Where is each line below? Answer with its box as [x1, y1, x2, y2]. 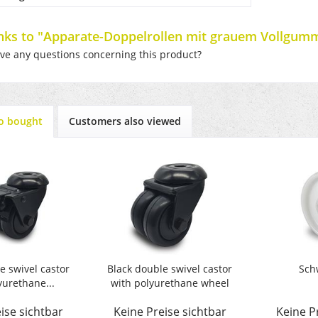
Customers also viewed [69, 114, 181, 128]
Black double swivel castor [107, 262, 233, 276]
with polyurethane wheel [110, 276, 229, 290]
